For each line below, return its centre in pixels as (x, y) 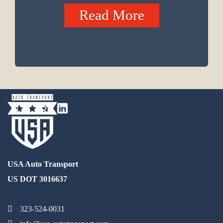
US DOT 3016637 (37, 179)
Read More (111, 15)
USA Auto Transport (43, 164)
